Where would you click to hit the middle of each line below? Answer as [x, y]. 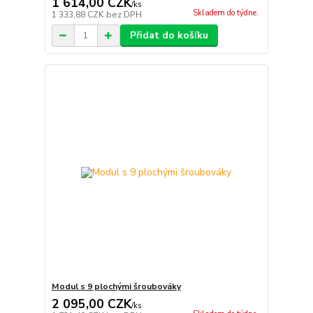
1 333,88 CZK [79, 15]
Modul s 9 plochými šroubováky [116, 286]
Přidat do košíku [169, 36]
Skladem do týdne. [225, 13]
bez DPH [124, 15]
